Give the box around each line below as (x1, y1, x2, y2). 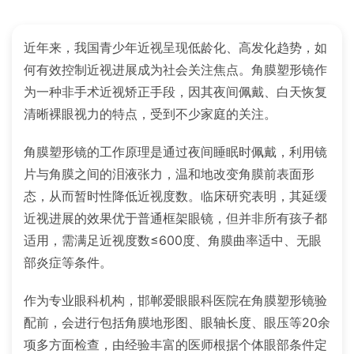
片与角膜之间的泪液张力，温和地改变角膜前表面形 (24, 165, 314, 182)
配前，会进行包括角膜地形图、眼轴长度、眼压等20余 (24, 314, 330, 330)
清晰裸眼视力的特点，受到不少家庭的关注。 (24, 105, 277, 122)
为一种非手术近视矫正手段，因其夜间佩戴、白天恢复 (24, 83, 327, 100)
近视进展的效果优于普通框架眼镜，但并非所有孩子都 (24, 209, 327, 226)
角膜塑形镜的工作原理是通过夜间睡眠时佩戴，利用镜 (24, 143, 327, 160)
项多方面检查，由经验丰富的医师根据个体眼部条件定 (24, 336, 327, 352)
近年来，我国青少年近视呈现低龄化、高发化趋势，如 (24, 39, 327, 55)
